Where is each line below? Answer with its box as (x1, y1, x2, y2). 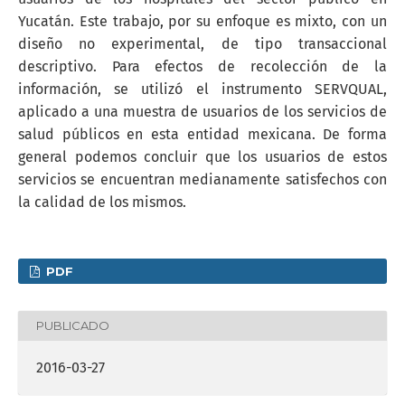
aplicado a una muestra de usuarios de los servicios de (18, 102, 387, 120)
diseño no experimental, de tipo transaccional (18, 34, 387, 52)
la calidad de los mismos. (18, 193, 186, 211)
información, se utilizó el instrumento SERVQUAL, (18, 80, 387, 98)
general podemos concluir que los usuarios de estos (18, 147, 387, 165)
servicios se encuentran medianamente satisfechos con (18, 170, 387, 188)
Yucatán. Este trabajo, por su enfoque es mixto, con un (18, 12, 387, 30)
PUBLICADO (36, 318, 109, 334)
